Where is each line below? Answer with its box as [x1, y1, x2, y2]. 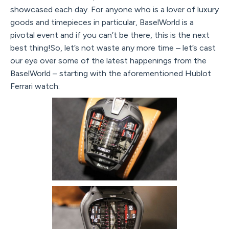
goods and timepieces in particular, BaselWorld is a [10, 17, 194, 27]
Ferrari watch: [10, 81, 60, 91]
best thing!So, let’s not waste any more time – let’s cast [10, 42, 216, 53]
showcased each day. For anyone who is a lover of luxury [10, 4, 219, 14]
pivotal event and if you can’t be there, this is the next [10, 30, 210, 40]
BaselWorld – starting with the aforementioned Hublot [10, 68, 211, 78]
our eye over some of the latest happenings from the [10, 55, 207, 65]
